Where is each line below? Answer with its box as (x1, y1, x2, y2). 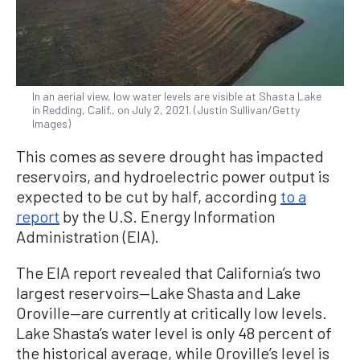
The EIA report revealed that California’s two (16, 262, 321, 282)
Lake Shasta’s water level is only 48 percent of (16, 322, 332, 342)
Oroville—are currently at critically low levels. (16, 302, 327, 322)
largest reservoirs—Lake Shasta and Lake (16, 282, 301, 302)
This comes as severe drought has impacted (16, 145, 324, 166)
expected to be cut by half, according (16, 186, 280, 206)
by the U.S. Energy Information (59, 206, 276, 226)
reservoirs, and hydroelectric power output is (16, 166, 329, 186)
